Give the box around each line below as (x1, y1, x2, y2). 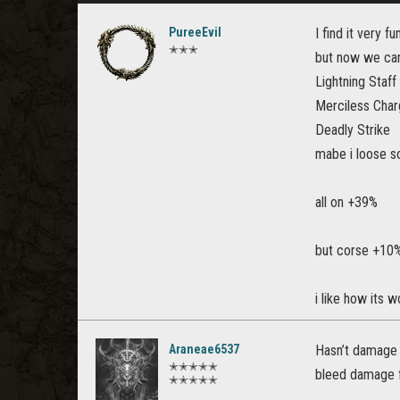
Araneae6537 (169, 342, 239, 356)
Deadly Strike (315, 121, 390, 138)
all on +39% (315, 194, 378, 211)
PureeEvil (169, 25, 221, 39)
